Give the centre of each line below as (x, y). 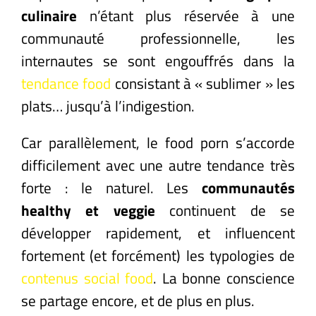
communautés (248, 187)
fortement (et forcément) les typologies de (158, 255)
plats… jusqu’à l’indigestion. (108, 105)
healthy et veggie (88, 210)
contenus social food (87, 278)
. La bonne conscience (224, 278)
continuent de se (225, 210)
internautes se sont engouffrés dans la (158, 60)
